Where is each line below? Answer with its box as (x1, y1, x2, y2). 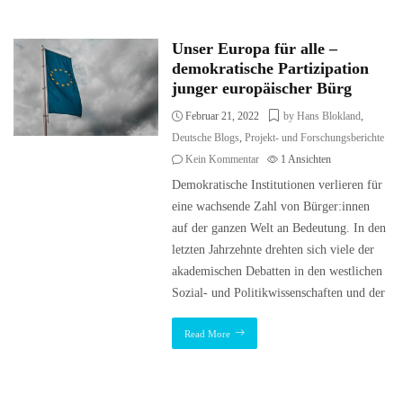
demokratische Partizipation (172, 59, 370, 77)
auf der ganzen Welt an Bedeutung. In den (172, 221, 387, 235)
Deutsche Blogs (172, 131, 240, 144)
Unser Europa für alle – (172, 40, 338, 58)
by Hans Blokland (283, 110, 362, 122)
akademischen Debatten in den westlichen (172, 264, 383, 278)
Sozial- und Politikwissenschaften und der (172, 286, 386, 300)
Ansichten (288, 153, 332, 166)
